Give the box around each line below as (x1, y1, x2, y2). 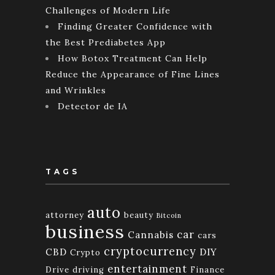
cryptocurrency (104, 244, 196, 259)
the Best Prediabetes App (45, 37, 166, 48)
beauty (124, 210, 153, 221)
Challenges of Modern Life (45, 5, 171, 17)
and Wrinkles (45, 85, 106, 96)
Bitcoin (157, 211, 182, 220)
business (45, 220, 125, 244)
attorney (45, 210, 84, 221)
